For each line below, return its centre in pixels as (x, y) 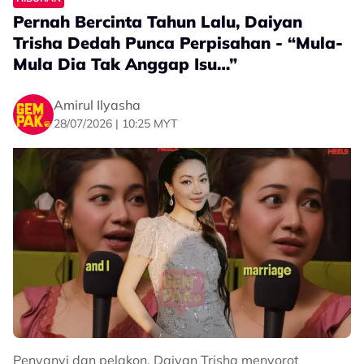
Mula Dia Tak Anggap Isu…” (125, 64)
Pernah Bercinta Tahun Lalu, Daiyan (158, 22)
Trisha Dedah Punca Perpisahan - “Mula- (178, 43)
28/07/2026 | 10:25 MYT (115, 123)
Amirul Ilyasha (97, 104)
